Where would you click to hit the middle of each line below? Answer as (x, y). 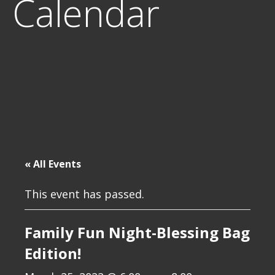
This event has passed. (84, 194)
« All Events (53, 164)
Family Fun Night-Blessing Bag (137, 232)
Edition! (53, 253)
